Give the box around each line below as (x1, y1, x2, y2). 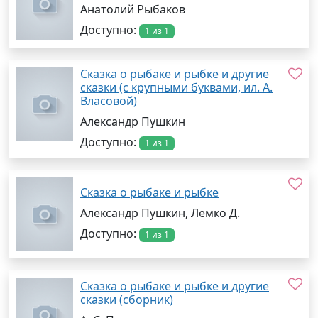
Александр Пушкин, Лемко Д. (80, 205, 240, 221)
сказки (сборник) (80, 291, 173, 307)
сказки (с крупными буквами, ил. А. (80, 79, 273, 95)
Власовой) (80, 92, 137, 109)
